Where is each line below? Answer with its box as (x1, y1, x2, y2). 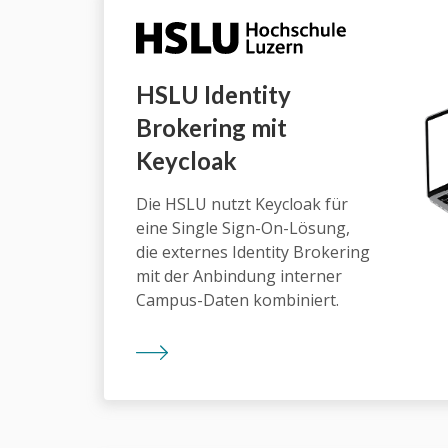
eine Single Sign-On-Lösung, (136, 216, 350, 239)
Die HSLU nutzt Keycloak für (136, 192, 348, 215)
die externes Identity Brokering (136, 240, 370, 263)
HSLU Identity (136, 79, 291, 109)
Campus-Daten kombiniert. (136, 288, 339, 311)
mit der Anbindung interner (136, 264, 342, 287)
